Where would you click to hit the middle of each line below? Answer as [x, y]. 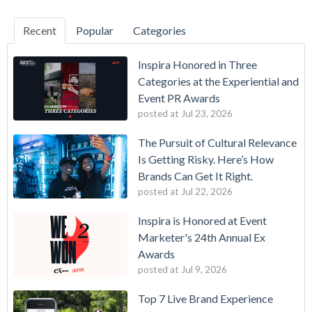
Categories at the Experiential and [218, 81]
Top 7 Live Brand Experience [205, 299]
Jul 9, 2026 [204, 270]
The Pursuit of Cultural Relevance [217, 142]
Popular [95, 30]
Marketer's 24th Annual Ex [202, 237]
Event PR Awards [179, 97]
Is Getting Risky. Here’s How [206, 159]
